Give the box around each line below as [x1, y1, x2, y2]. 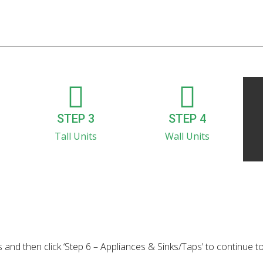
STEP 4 [168, 112, 206, 126]
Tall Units [54, 130, 97, 143]
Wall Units [164, 130, 210, 143]
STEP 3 [56, 112, 95, 126]
